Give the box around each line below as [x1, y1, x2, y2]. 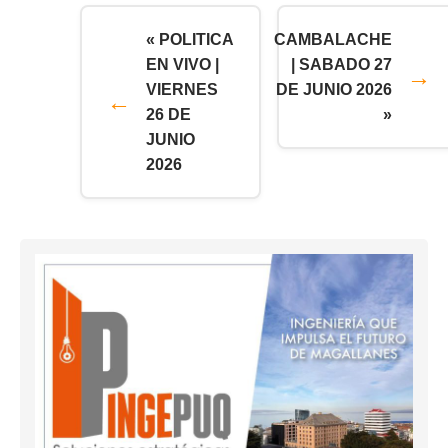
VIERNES [146, 80, 218, 98]
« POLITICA [146, 30, 234, 48]
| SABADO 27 [291, 55, 392, 73]
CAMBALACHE [274, 30, 392, 48]
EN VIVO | [146, 55, 219, 73]
